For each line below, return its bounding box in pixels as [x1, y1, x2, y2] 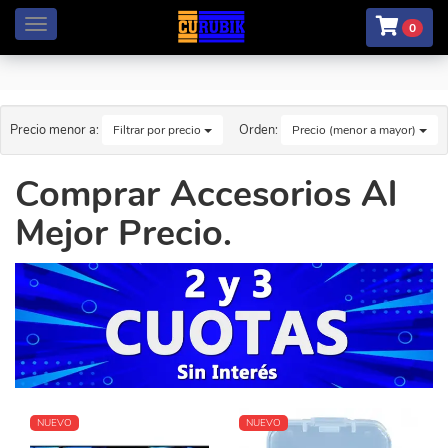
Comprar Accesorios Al [15, 170, 397, 219]
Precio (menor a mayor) [292, 122, 419, 138]
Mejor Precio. [15, 209, 232, 258]
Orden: [239, 120, 281, 139]
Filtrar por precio [113, 122, 204, 138]
